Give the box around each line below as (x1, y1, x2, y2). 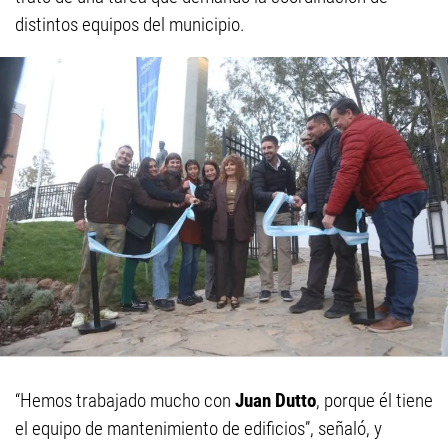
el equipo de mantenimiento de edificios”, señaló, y (15, 416, 382, 440)
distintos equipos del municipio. (15, 13, 245, 37)
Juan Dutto (235, 388, 316, 412)
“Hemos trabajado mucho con (15, 388, 235, 412)
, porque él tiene (316, 388, 433, 412)
